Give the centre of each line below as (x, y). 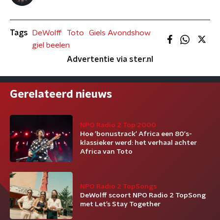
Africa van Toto (106, 152)
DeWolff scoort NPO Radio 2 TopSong (143, 195)
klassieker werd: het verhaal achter (138, 143)
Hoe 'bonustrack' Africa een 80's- (136, 134)
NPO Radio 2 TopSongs (118, 187)
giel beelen (51, 45)
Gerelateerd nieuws (61, 94)
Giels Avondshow (120, 33)
